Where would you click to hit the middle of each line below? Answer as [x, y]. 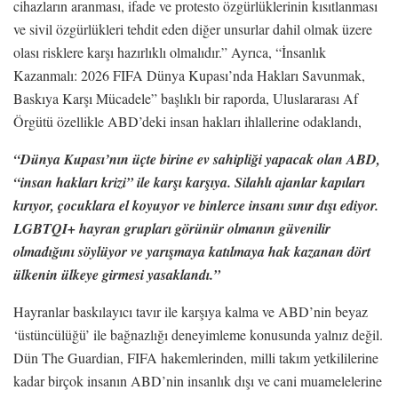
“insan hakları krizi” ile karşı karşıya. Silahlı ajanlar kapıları [189, 182]
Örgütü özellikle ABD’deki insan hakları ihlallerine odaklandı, [187, 121]
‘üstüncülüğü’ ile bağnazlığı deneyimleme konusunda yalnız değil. [198, 334]
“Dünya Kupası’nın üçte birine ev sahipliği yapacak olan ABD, [197, 159]
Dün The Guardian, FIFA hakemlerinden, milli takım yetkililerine [196, 357]
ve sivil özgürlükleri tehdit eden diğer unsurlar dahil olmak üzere [193, 28]
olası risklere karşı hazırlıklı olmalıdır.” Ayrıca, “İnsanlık [170, 52]
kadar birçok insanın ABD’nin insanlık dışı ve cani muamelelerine [198, 380]
